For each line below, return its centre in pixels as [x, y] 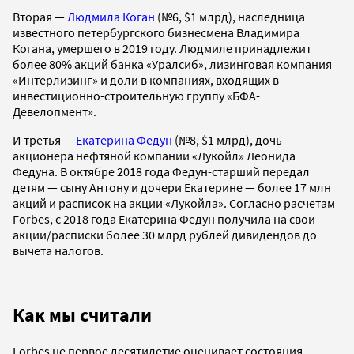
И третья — [44, 139]
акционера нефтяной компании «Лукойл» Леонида [154, 155]
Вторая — [40, 16]
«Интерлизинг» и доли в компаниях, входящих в [146, 79]
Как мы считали [82, 314]
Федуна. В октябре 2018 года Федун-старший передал [161, 171]
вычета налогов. [58, 250]
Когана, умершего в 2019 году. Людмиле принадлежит [162, 48]
